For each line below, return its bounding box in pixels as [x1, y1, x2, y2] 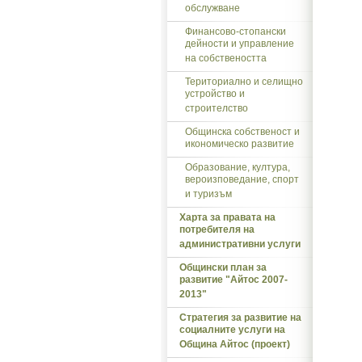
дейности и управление [185, 38, 294, 52]
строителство [185, 103, 248, 116]
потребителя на [179, 224, 255, 238]
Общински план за [179, 262, 267, 273]
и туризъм [185, 188, 232, 202]
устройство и [185, 88, 245, 102]
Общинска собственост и [185, 126, 300, 137]
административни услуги [179, 238, 301, 252]
